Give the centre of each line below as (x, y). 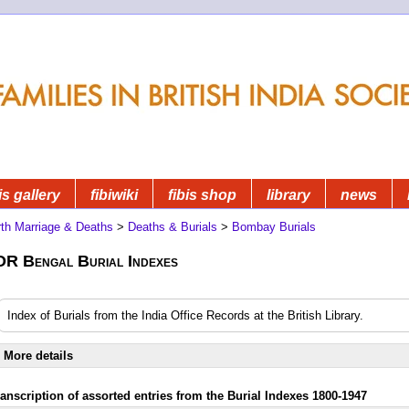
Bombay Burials (274, 226)
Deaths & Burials (173, 226)
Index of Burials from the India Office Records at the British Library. (185, 315)
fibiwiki (114, 194)
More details (38, 355)
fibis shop (202, 194)
